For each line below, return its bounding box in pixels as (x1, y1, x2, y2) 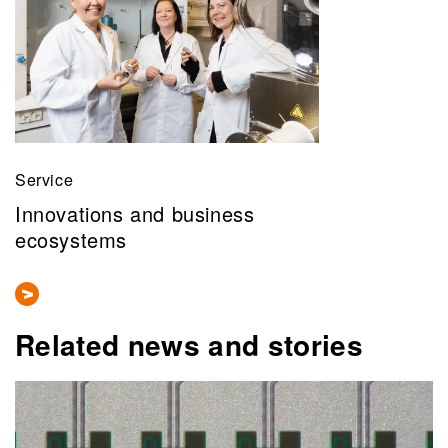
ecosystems (15, 225, 127, 255)
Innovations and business (15, 199, 255, 229)
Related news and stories (15, 323, 363, 365)
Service (15, 167, 74, 191)
